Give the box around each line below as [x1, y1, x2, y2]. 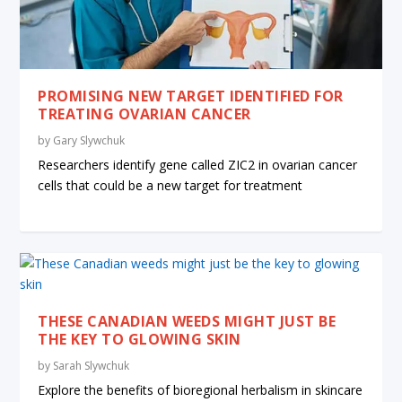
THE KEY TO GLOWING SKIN [38, 329, 241, 350]
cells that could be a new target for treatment [38, 177, 303, 195]
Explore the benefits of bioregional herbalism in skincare [38, 381, 363, 399]
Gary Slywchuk [53, 133, 126, 149]
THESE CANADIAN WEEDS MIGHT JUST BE [38, 311, 336, 332]
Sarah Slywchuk [53, 358, 130, 374]
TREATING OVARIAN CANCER [38, 104, 251, 125]
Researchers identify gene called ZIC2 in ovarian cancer [38, 156, 358, 174]
